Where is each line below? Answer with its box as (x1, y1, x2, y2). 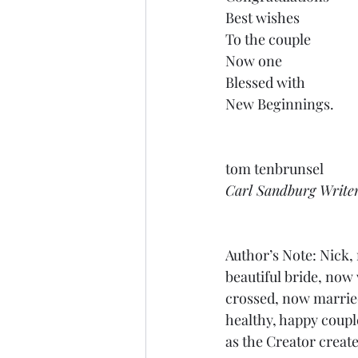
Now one (225, 50, 282, 70)
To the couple (225, 29, 311, 49)
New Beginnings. (225, 93, 334, 113)
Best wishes (225, 7, 300, 27)
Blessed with (225, 72, 305, 92)
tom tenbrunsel (225, 158, 324, 178)
